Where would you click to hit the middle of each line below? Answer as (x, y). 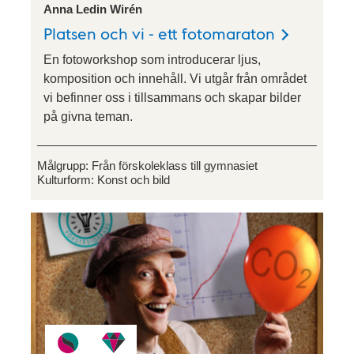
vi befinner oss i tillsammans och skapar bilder (172, 97)
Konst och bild (134, 179)
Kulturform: (67, 179)
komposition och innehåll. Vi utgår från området (175, 78)
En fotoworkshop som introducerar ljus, (152, 59)
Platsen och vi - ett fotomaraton (159, 33)
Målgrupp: (64, 165)
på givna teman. (88, 116)
